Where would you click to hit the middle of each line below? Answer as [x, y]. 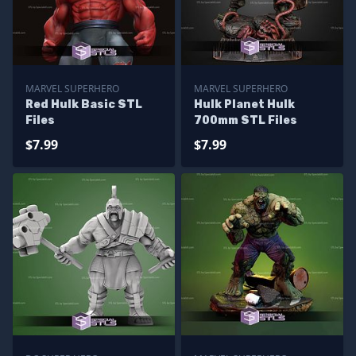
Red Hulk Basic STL [84, 104]
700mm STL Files [246, 120]
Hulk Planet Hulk [244, 104]
